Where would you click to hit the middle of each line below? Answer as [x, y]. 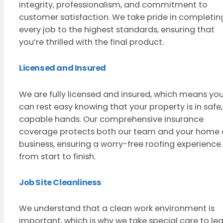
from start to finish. [57, 156]
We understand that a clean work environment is [117, 208]
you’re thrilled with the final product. [91, 42]
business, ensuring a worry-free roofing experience [120, 144]
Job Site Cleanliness [60, 182]
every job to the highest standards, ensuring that [117, 30]
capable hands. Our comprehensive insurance [111, 119]
